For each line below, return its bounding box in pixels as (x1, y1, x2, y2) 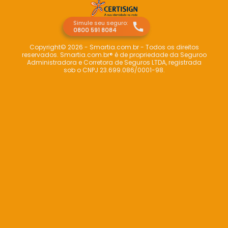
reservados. (21, 50, 60, 60)
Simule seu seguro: (73, 19, 128, 27)
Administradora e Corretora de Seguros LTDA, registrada (26, 58, 202, 67)
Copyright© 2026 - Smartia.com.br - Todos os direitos (29, 43, 199, 52)
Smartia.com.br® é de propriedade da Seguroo (60, 50, 207, 60)
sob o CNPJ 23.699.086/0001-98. (63, 66, 165, 75)
